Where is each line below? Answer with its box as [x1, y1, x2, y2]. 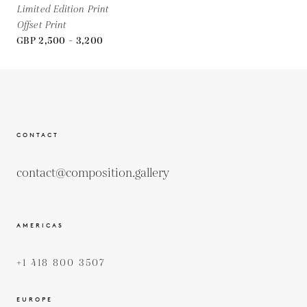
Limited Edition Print [16, 2, 109, 16]
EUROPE [16, 295, 53, 303]
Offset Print [16, 18, 66, 32]
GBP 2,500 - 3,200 [16, 34, 103, 48]
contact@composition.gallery [16, 164, 169, 182]
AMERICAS [16, 221, 64, 229]
